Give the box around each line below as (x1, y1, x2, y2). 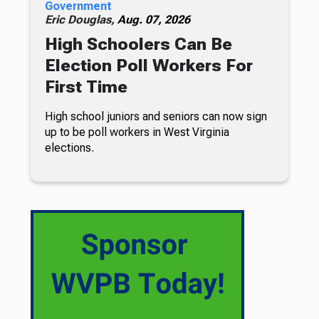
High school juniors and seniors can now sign (44, 109, 267, 123)
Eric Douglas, (44, 12, 117, 26)
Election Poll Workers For (44, 55, 253, 75)
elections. (44, 140, 94, 155)
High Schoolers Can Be (44, 33, 232, 54)
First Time (44, 76, 127, 97)
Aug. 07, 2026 (117, 12, 190, 26)
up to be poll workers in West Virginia (44, 125, 229, 139)
